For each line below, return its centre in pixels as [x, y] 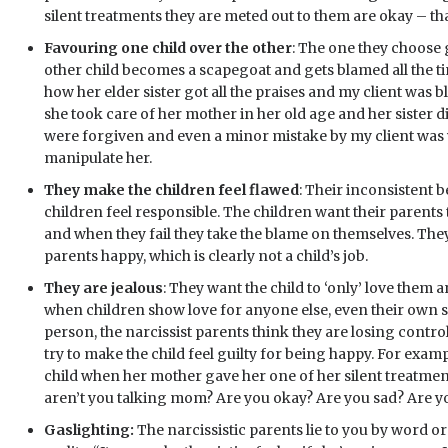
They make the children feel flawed [171, 190]
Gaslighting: [89, 430]
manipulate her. [98, 158]
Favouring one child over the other [168, 48]
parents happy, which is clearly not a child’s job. [206, 256]
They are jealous [103, 288]
